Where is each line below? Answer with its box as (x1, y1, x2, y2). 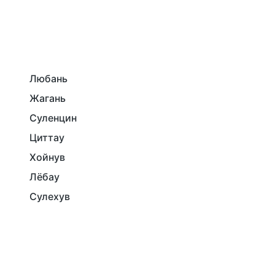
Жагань (29, 92, 66, 105)
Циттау (29, 131, 64, 144)
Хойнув (29, 151, 65, 164)
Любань (29, 72, 68, 85)
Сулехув (29, 190, 70, 203)
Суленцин (29, 112, 77, 125)
